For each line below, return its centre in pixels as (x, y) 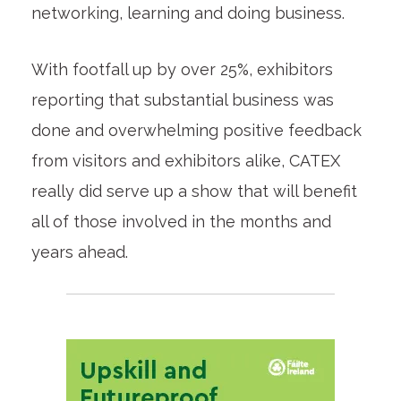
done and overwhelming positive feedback (196, 131)
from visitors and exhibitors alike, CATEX (185, 161)
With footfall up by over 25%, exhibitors (182, 70)
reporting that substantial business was (182, 100)
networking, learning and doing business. (190, 13)
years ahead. (79, 252)
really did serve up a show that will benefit (194, 192)
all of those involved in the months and (181, 222)
